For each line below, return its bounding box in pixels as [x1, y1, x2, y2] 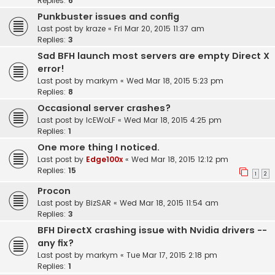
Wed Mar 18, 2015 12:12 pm [131, 154, 228, 165]
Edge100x [86, 154, 123, 165]
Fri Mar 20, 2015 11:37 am [114, 23, 204, 34]
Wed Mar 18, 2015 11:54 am [120, 198, 219, 209]
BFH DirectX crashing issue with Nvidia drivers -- [37, 224, 267, 237]
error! [37, 63, 64, 76]
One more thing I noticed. [37, 141, 160, 154]
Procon [37, 185, 71, 198]
